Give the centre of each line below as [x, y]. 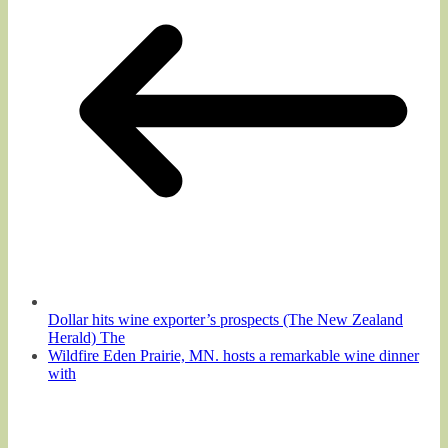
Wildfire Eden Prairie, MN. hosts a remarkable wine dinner [233, 355]
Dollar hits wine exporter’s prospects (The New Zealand [225, 319]
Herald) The [86, 337]
